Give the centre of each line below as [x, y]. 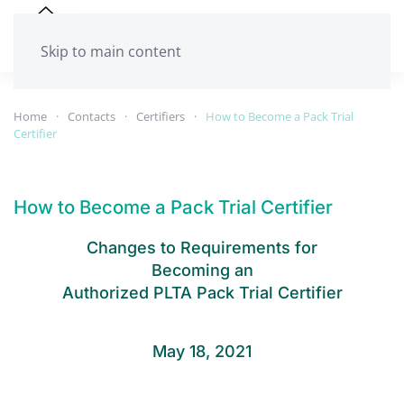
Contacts [92, 116]
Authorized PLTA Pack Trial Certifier [202, 293]
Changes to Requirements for [202, 248]
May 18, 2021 [202, 351]
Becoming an [202, 270]
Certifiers [161, 116]
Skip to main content [111, 51]
